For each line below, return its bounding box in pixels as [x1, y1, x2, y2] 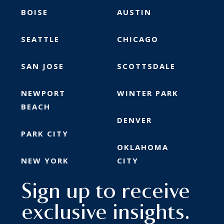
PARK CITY [21, 128, 68, 139]
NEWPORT [21, 88, 65, 98]
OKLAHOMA [116, 142, 168, 152]
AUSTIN [116, 7, 151, 17]
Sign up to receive [21, 182, 190, 204]
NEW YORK [21, 155, 69, 166]
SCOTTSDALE [116, 61, 175, 71]
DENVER [116, 115, 152, 125]
